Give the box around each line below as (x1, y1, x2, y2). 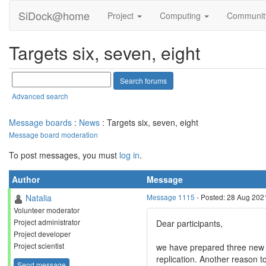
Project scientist (14, 240, 64, 251)
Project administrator (14, 217, 80, 227)
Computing (160, 9, 203, 21)
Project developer (14, 229, 71, 239)
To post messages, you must (9, 149, 119, 161)
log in (119, 149, 140, 161)
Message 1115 (147, 192, 195, 202)
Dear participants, (156, 217, 223, 229)
